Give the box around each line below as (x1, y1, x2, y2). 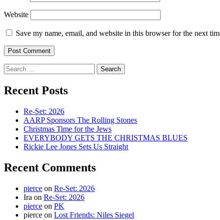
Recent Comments (4, 161, 96, 174)
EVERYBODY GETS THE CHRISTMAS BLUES (24, 134, 188, 142)
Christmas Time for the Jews (24, 125, 111, 134)
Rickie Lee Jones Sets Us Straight (24, 142, 128, 151)
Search (3, 63, 25, 72)
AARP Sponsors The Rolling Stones (24, 116, 137, 125)
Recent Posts (4, 84, 68, 97)
